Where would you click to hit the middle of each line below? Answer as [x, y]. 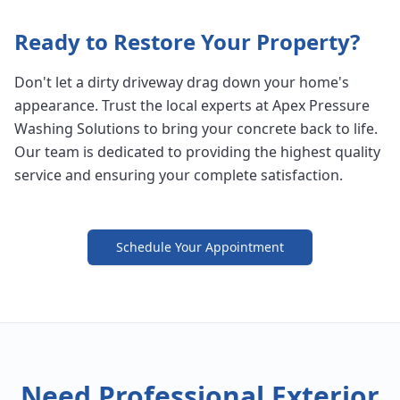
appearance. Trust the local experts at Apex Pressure [192, 106]
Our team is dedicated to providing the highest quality [197, 152]
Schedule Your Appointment [200, 247]
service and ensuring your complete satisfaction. [179, 175]
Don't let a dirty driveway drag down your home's [182, 83]
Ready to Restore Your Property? [187, 42]
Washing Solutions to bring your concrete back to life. [196, 129]
